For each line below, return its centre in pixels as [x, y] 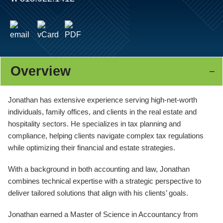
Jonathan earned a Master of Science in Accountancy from [103, 214]
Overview [41, 71]
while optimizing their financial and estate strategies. [92, 148]
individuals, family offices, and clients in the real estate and [102, 112]
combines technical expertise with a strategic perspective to [105, 181]
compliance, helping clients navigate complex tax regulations [106, 136]
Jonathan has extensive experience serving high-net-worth [103, 100]
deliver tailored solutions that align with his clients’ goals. [98, 193]
